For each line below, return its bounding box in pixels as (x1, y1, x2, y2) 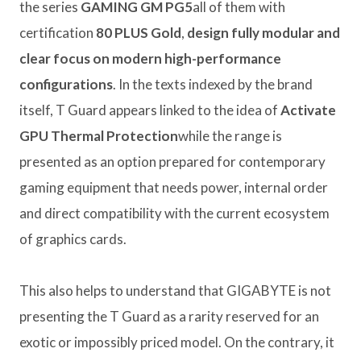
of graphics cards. (19, 230, 127, 248)
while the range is (178, 127, 282, 145)
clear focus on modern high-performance (19, 50, 281, 68)
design (187, 24, 229, 42)
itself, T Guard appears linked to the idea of (19, 102, 280, 119)
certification (19, 24, 96, 42)
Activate (280, 102, 336, 119)
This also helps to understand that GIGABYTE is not (19, 282, 331, 300)
